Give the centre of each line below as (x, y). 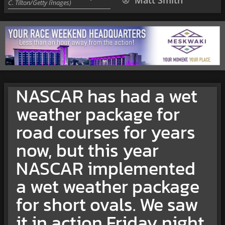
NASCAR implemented (106, 168)
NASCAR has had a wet (107, 96)
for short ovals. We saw (107, 205)
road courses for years (106, 132)
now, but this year (87, 150)
